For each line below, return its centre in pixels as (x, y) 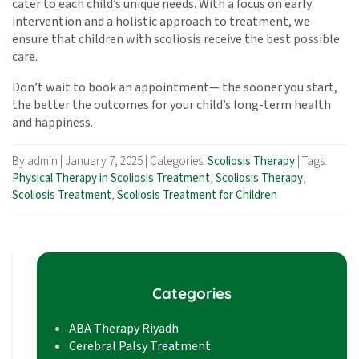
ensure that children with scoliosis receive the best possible (176, 39)
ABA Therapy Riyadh (124, 329)
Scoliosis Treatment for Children (197, 195)
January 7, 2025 (105, 161)
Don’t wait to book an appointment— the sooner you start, (175, 87)
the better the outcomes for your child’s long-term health (171, 105)
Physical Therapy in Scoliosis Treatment (111, 178)
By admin (36, 161)
